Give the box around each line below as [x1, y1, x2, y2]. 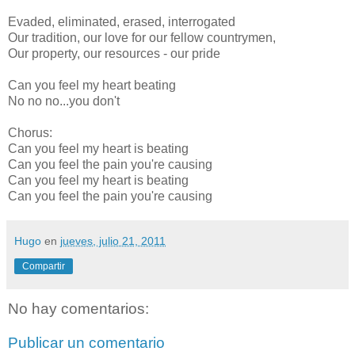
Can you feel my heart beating [8, 78, 176, 92]
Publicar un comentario [8, 334, 165, 352]
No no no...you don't [8, 94, 120, 108]
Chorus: [8, 125, 52, 139]
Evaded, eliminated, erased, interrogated [8, 14, 235, 29]
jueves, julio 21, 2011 [60, 234, 166, 247]
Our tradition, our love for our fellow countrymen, [8, 30, 276, 44]
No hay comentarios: [8, 300, 149, 317]
